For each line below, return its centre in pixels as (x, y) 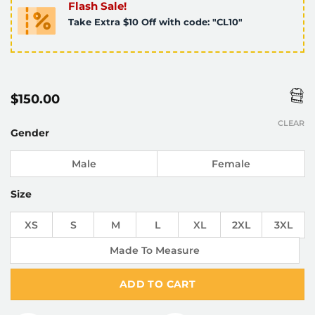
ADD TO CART (157, 284)
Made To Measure (154, 251)
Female (231, 164)
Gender (30, 133)
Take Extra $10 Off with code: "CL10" (155, 22)
